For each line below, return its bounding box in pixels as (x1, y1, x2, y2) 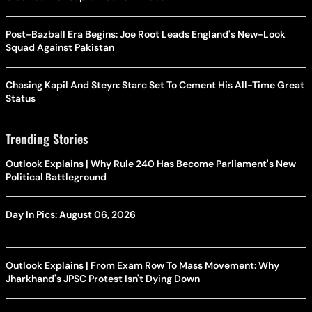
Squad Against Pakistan (6, 41, 114, 54)
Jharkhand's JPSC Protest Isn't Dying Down (6, 272, 200, 286)
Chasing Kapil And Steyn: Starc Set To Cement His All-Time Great (6, 79, 305, 92)
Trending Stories (6, 130, 88, 148)
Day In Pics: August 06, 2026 (6, 208, 136, 221)
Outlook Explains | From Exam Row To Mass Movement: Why (6, 259, 279, 272)
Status (6, 92, 36, 105)
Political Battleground (6, 171, 107, 184)
